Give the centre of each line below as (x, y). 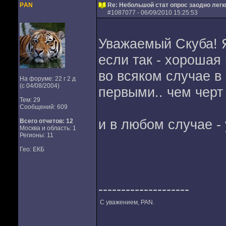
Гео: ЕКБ (32, 149)
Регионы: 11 (36, 135)
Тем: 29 (30, 100)
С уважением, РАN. (127, 202)
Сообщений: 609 (43, 107)
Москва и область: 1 (48, 128)
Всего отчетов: (42, 121)
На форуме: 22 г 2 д (47, 79)
